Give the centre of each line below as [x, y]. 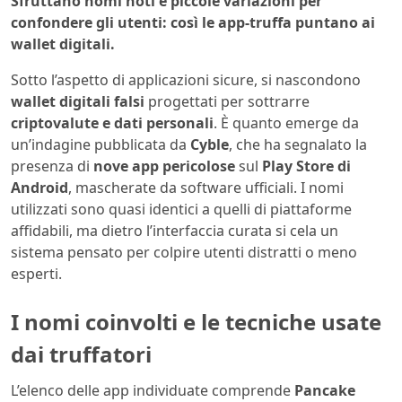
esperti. [36, 273]
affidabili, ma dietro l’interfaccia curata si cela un [175, 230]
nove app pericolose [164, 166]
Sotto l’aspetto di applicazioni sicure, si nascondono [186, 79]
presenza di [52, 166]
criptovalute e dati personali [112, 122]
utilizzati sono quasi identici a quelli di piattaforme [181, 209]
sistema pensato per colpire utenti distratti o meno [184, 252]
